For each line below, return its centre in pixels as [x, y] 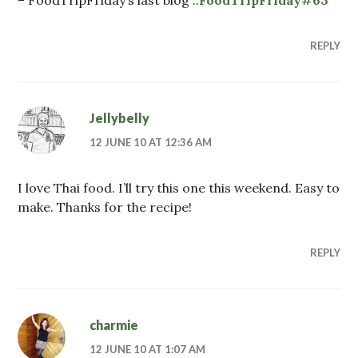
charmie [114, 324]
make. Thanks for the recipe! [105, 207]
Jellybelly [120, 117]
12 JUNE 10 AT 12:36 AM [151, 142]
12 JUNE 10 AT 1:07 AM [148, 349]
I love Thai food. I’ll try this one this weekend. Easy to [179, 187]
